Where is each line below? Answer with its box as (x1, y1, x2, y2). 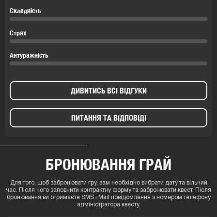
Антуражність (10, 51, 48, 59)
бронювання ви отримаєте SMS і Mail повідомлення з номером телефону (6, 194, 211, 200)
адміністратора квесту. (77, 201, 140, 207)
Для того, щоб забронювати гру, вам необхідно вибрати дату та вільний (10, 180, 207, 186)
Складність (10, 6, 41, 15)
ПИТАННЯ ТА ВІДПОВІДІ (71, 113, 146, 123)
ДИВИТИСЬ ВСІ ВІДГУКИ (70, 86, 147, 95)
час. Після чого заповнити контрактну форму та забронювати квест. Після (6, 187, 211, 193)
